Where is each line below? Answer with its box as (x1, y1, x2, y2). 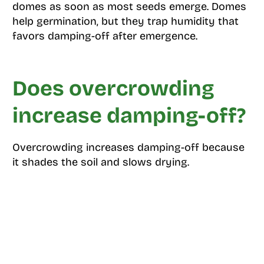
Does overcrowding (12, 76, 214, 102)
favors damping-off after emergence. (12, 29, 197, 43)
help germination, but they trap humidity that (12, 15, 239, 28)
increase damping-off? (12, 103, 246, 129)
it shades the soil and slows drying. (12, 156, 189, 169)
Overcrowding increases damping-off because (12, 141, 245, 154)
